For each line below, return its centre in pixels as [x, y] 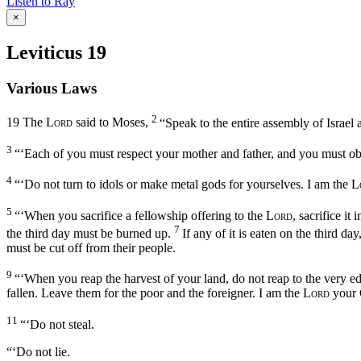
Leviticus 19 [56, 52]
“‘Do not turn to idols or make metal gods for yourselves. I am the [183, 185]
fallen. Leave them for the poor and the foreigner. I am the [155, 293]
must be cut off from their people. [91, 247]
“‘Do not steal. [57, 324]
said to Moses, [110, 122]
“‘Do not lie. [38, 351]
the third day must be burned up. [89, 233]
